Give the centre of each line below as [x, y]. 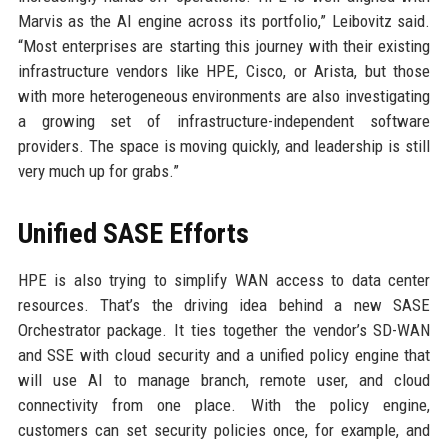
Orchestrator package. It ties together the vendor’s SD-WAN [224, 330]
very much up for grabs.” [98, 171]
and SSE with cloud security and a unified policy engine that [224, 355]
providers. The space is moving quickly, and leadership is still [224, 146]
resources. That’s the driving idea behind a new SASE [224, 305]
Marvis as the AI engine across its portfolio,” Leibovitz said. [224, 21]
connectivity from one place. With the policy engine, [224, 405]
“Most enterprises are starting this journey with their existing [224, 46]
